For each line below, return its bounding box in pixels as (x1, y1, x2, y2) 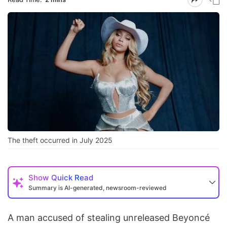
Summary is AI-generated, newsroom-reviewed (28, 184, 167, 192)
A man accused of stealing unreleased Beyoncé (8, 212, 210, 223)
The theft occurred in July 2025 (8, 136, 112, 145)
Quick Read (51, 173, 93, 183)
